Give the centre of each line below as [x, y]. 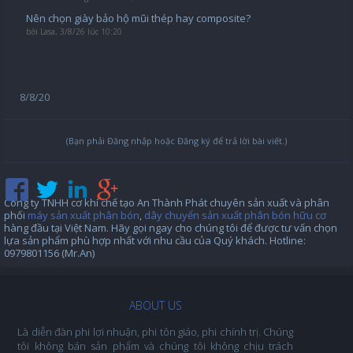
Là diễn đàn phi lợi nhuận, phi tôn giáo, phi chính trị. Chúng [156, 332]
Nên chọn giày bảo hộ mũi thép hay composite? [138, 18]
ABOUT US [155, 305]
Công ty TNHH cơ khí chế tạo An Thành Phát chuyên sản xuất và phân [167, 203]
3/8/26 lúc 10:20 [91, 32]
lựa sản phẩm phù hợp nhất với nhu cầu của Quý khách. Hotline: [155, 240]
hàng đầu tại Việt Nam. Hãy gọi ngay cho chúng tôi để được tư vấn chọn [171, 228]
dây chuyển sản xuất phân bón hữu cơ [235, 215]
